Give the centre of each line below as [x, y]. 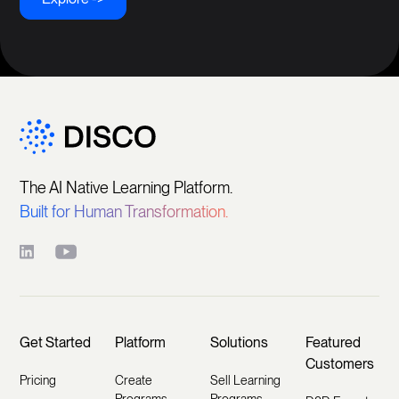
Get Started [56, 343]
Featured [333, 343]
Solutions [239, 343]
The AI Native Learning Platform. [126, 188]
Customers [339, 364]
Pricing [38, 381]
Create [134, 381]
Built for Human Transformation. [124, 212]
